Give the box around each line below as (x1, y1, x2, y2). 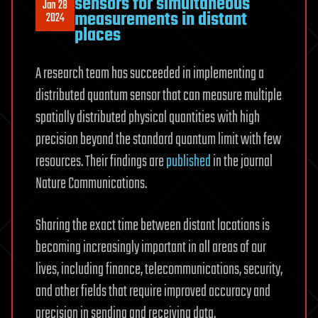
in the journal (211, 149, 273, 174)
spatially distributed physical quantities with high (35, 105, 260, 130)
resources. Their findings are (35, 149, 166, 174)
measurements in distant (75, 5, 247, 34)
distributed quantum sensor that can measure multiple (35, 83, 282, 108)
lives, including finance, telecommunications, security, (35, 257, 283, 282)
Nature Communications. (35, 171, 147, 196)
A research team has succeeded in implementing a (35, 61, 264, 86)
